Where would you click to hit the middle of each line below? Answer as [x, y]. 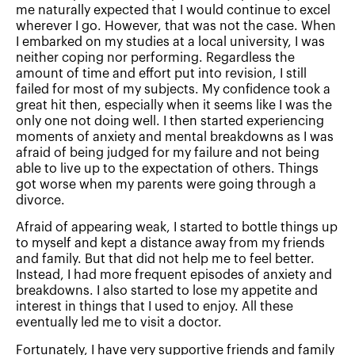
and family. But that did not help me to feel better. [165, 260]
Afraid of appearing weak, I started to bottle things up [177, 228]
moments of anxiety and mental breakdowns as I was [175, 137]
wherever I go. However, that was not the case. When [176, 26]
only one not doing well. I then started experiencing [170, 121]
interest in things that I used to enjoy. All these [155, 307]
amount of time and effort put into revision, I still [161, 73]
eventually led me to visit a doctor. [119, 323]
